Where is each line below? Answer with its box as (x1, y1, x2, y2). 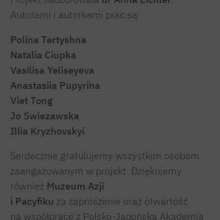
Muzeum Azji (47, 180, 104, 192)
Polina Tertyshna (10, 33, 86, 46)
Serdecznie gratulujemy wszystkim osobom (10, 149, 199, 162)
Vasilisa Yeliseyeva (10, 63, 94, 76)
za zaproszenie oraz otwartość (54, 195, 188, 208)
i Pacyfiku (10, 195, 54, 208)
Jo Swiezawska (10, 109, 79, 122)
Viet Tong (10, 94, 53, 107)
